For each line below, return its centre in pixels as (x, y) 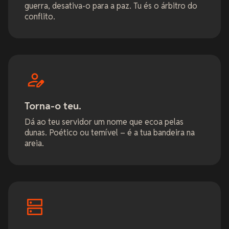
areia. (34, 143)
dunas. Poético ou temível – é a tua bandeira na (110, 132)
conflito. (40, 16)
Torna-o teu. (53, 106)
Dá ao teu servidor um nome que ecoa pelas (104, 122)
